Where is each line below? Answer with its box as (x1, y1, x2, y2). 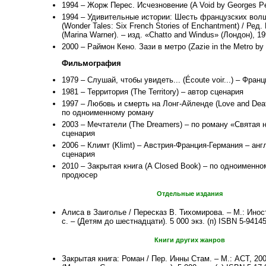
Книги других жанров (154, 236, 225, 244)
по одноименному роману (62, 108, 154, 118)
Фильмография (62, 59, 121, 68)
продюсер (62, 170, 97, 180)
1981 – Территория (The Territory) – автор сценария (62, 87, 243, 97)
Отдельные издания (156, 190, 223, 198)
